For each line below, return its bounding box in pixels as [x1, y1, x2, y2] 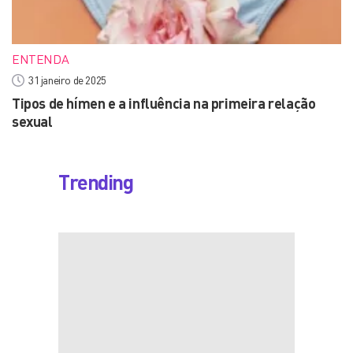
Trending [58, 169, 132, 194]
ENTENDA [12, 51, 69, 67]
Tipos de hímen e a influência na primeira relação [12, 95, 316, 112]
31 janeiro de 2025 [28, 73, 106, 87]
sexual [12, 113, 53, 130]
